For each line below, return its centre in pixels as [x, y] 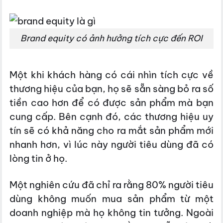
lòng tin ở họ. [39, 159]
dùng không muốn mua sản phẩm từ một [111, 199]
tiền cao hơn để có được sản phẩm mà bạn [111, 103]
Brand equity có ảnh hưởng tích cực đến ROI [111, 39]
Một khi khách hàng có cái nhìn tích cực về [111, 75]
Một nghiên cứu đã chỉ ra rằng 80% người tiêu [111, 185]
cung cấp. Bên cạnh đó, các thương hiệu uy [111, 117]
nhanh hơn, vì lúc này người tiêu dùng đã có [111, 145]
